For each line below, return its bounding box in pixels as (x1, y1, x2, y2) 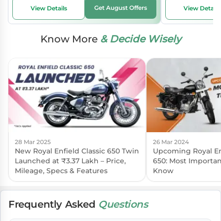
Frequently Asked (8, 198, 99, 210)
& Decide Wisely (100, 33, 181, 45)
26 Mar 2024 (153, 138, 189, 146)
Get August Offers (94, 4, 147, 11)
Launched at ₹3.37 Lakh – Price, (15, 156, 126, 165)
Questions (98, 198, 148, 210)
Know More (40, 33, 98, 45)
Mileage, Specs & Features (15, 166, 108, 175)
